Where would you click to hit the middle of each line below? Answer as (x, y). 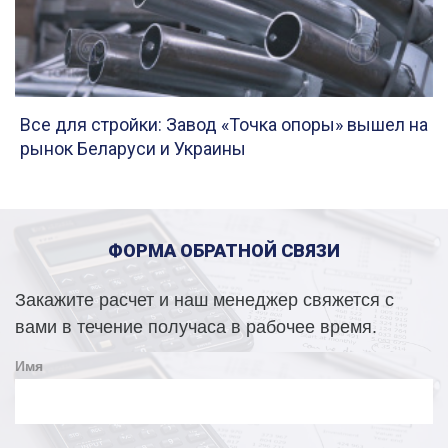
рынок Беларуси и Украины (133, 148)
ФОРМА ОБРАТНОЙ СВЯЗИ (224, 250)
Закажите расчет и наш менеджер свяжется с (204, 299)
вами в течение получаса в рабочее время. (196, 326)
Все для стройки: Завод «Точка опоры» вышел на (224, 124)
